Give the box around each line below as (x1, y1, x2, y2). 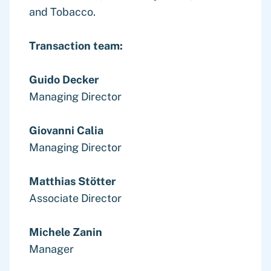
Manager (29, 243, 74, 255)
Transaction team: (29, 39, 123, 52)
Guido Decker (29, 73, 99, 86)
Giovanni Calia (29, 124, 103, 137)
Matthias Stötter (29, 175, 116, 188)
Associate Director (29, 192, 122, 204)
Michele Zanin (29, 226, 102, 238)
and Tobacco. (29, 5, 96, 18)
